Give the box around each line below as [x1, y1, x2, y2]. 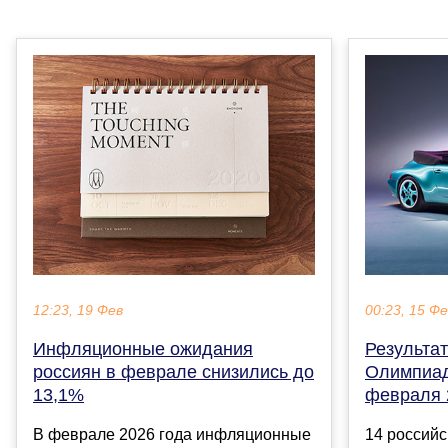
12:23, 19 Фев [33, 303, 123, 319]
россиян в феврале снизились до [33, 362, 314, 383]
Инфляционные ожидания [33, 339, 253, 360]
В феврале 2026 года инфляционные [33, 426, 311, 444]
